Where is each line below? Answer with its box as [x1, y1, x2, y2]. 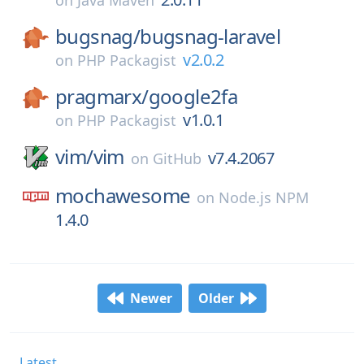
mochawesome [55, 182, 191, 209]
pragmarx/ [55, 83, 149, 110]
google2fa [148, 83, 238, 110]
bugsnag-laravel [140, 23, 281, 50]
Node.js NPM [219, 188, 310, 207]
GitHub [152, 149, 201, 168]
